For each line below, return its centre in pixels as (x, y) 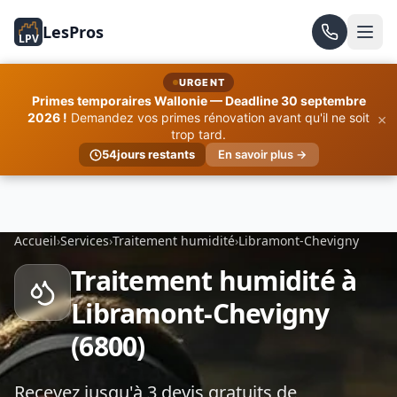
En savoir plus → (262, 154)
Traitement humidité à (214, 280)
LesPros (73, 32)
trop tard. (198, 134)
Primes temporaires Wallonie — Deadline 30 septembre (198, 101)
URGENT (202, 82)
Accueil (35, 241)
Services (85, 241)
